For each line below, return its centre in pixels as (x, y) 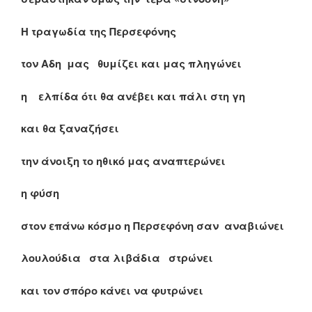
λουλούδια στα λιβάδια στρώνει (117, 258)
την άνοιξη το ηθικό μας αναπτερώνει (123, 161)
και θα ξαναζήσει (70, 128)
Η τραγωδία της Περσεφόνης (99, 31)
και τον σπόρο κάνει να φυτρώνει (112, 290)
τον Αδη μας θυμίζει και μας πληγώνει (131, 64)
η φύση (40, 193)
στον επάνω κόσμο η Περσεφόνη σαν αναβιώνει (153, 225)
